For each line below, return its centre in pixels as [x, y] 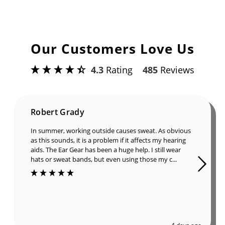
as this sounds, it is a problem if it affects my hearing [108, 140]
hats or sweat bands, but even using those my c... [104, 159]
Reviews [176, 70]
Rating [118, 70]
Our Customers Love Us [113, 48]
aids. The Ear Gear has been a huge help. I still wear [106, 149]
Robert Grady [58, 112]
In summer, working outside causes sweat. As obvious [111, 130]
